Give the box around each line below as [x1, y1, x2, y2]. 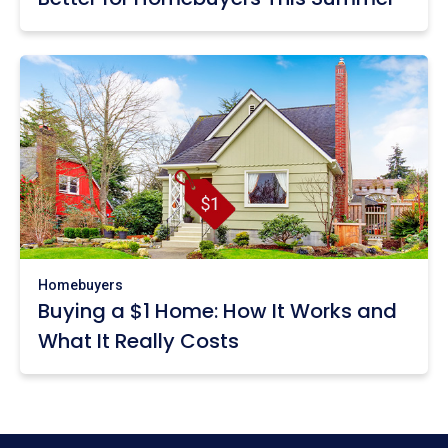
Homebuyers [38, 276, 123, 293]
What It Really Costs [38, 326, 239, 355]
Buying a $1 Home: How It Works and [38, 296, 397, 325]
